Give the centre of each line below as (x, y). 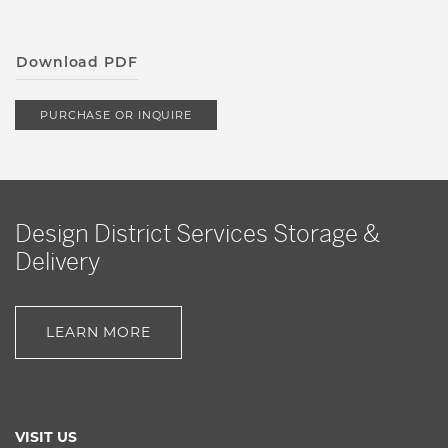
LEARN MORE (98, 332)
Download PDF (77, 62)
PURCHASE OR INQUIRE (116, 115)
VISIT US (46, 437)
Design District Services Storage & (197, 234)
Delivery (57, 262)
